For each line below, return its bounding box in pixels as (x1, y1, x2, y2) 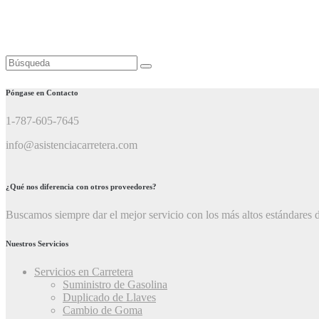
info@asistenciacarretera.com (6, 138, 137, 151)
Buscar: (5, 54, 39, 67)
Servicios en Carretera (34, 265, 133, 278)
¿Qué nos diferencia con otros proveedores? (6, 182, 157, 191)
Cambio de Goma (63, 303, 142, 316)
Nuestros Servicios (6, 239, 68, 248)
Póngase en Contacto (6, 88, 78, 97)
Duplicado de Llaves (63, 291, 156, 303)
